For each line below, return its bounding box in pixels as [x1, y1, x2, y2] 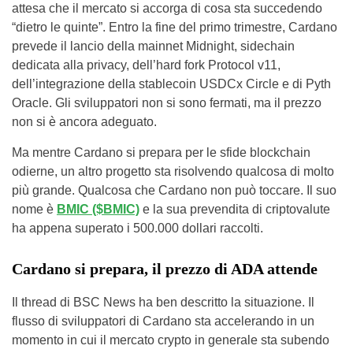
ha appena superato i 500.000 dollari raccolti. [12, 221, 263, 235]
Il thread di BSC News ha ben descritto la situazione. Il [12, 295, 314, 309]
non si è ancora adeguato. [12, 114, 157, 128]
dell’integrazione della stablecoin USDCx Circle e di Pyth [12, 76, 331, 91]
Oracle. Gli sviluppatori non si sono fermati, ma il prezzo [12, 95, 321, 110]
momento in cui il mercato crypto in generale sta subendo [12, 333, 329, 347]
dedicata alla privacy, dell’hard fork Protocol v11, [12, 58, 281, 72]
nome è [12, 202, 57, 216]
